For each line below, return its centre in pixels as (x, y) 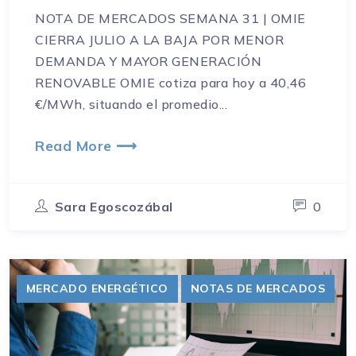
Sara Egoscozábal (114, 207)
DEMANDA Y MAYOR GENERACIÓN (148, 62)
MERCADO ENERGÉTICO (97, 288)
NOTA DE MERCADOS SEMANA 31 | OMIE (170, 19)
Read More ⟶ (86, 146)
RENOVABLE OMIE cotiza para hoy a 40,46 (170, 83)
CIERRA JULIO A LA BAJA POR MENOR (159, 40)
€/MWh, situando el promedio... (131, 104)
